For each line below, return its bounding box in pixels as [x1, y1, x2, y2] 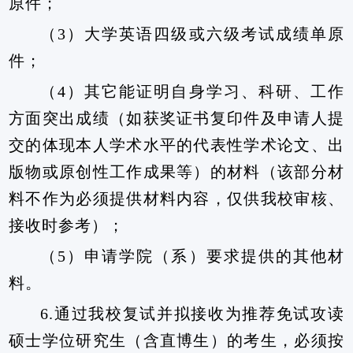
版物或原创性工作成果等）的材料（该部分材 [9, 163, 344, 180]
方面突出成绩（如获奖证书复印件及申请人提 [9, 110, 344, 127]
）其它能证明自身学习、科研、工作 [66, 83, 344, 100]
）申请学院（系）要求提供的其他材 [66, 247, 344, 265]
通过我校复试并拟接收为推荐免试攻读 [54, 305, 344, 322]
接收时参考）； [9, 217, 125, 234]
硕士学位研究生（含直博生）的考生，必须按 [9, 332, 344, 349]
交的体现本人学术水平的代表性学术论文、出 [9, 136, 344, 154]
